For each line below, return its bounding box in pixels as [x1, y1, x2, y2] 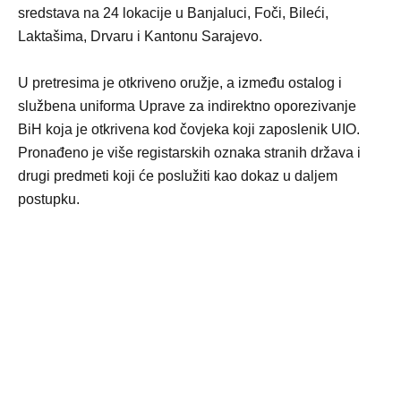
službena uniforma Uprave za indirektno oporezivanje [18, 98, 356, 115]
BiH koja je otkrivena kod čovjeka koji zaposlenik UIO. [18, 122, 360, 138]
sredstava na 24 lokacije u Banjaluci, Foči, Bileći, [18, 5, 328, 21]
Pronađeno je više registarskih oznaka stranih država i [18, 145, 361, 161]
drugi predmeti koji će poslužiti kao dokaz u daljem [18, 168, 337, 184]
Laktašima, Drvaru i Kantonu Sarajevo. [18, 29, 262, 45]
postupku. [18, 192, 80, 208]
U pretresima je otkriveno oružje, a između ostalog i [18, 75, 342, 91]
